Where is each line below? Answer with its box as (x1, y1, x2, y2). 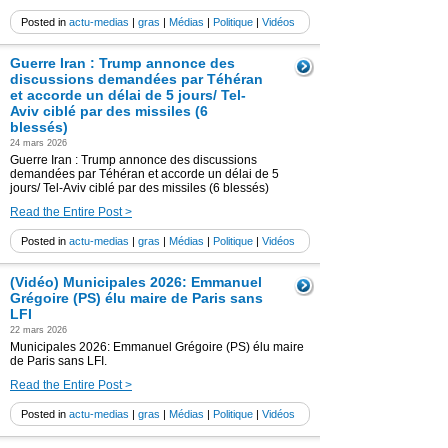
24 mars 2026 (10, 138, 67, 148)
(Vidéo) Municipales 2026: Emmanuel (10, 274, 262, 290)
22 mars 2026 (10, 325, 67, 335)
